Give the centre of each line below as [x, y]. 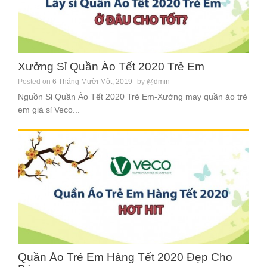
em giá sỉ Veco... [49, 110]
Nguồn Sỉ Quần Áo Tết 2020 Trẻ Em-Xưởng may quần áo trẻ [133, 97]
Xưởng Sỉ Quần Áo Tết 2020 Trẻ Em [111, 67]
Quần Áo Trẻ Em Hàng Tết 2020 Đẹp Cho [125, 257]
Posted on [35, 82]
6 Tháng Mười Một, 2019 [92, 82]
